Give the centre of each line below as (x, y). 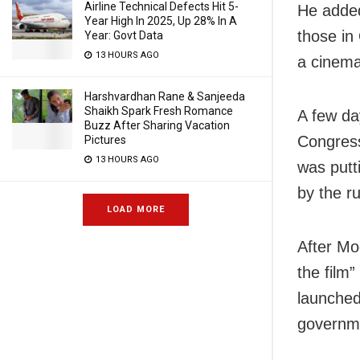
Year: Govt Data (124, 35)
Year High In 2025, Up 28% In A (161, 21)
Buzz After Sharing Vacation (157, 125)
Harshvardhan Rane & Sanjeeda (165, 96)
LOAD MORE (136, 209)
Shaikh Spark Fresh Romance (159, 111)
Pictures (105, 140)
